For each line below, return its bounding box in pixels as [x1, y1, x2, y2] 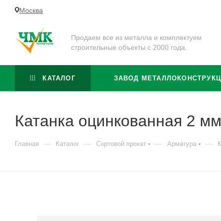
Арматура [167, 140, 196, 147]
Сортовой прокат [96, 140, 146, 147]
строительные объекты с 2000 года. [71, 43, 187, 51]
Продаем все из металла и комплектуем [71, 33, 202, 41]
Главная [15, 140, 39, 147]
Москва [19, 6, 43, 14]
